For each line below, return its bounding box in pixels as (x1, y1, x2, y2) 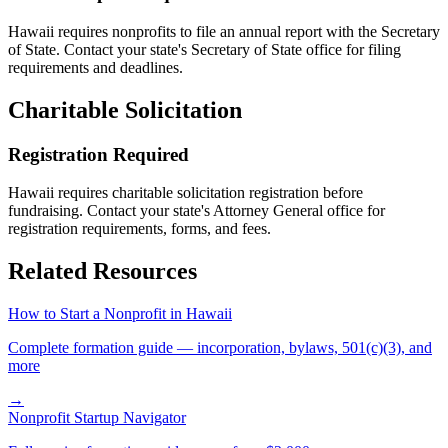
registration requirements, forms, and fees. (8, 220, 271, 238)
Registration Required (8, 143, 189, 165)
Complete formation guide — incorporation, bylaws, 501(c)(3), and (8, 339, 432, 357)
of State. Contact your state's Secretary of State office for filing (8, 40, 401, 58)
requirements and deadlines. (8, 58, 183, 76)
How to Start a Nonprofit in (8, 305, 186, 323)
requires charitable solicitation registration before (54, 184, 363, 202)
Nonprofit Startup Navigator (8, 409, 186, 427)
